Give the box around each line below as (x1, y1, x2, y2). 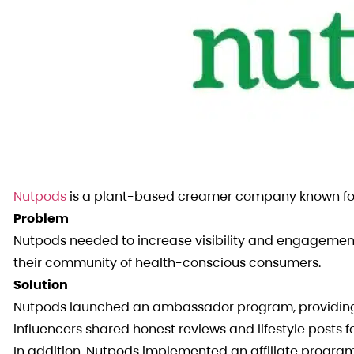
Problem (13, 209, 69, 228)
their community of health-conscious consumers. (13, 254, 321, 272)
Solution (13, 276, 68, 294)
